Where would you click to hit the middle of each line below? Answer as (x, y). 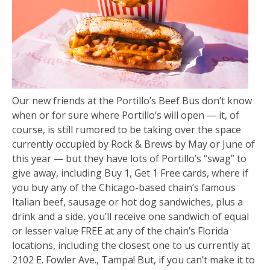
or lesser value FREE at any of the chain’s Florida (120, 231)
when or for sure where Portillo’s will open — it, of (126, 115)
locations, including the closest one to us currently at (131, 245)
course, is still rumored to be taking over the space (127, 129)
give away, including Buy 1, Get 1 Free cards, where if (130, 173)
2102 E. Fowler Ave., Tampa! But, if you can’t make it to (133, 259)
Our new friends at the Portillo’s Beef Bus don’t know (132, 100)
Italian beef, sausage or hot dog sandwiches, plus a (127, 202)
